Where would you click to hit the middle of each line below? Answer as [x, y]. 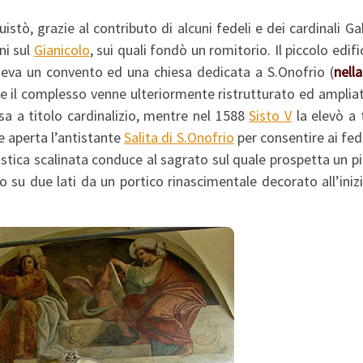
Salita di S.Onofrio [179, 138]
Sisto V [270, 116]
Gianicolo [62, 50]
